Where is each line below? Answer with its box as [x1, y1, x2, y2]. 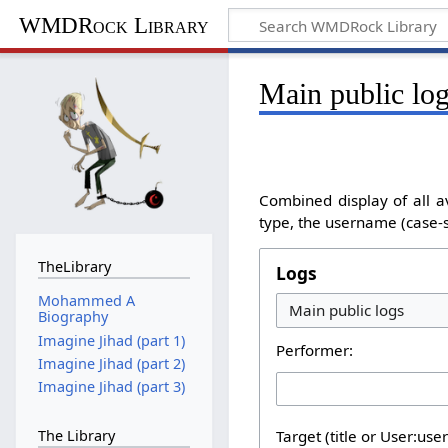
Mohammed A [37, 291, 135, 311]
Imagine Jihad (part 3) [37, 377, 185, 397]
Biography [37, 307, 108, 327]
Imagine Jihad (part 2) [37, 353, 185, 373]
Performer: [276, 339, 354, 360]
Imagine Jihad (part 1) [37, 330, 185, 350]
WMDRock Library [18, 12, 209, 38]
